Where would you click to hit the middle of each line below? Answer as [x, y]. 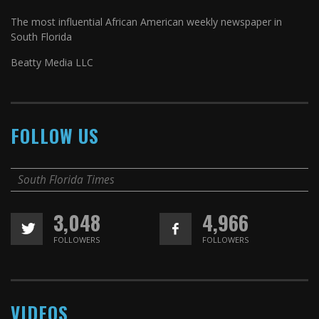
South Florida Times [66, 179]
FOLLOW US [55, 135]
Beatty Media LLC [52, 62]
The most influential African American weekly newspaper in [146, 21]
